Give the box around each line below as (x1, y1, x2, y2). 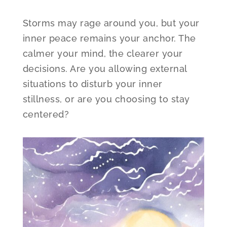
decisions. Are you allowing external (22, 63, 187, 74)
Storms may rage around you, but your (22, 17, 200, 28)
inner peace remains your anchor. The (22, 32, 196, 44)
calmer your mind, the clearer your (22, 48, 183, 59)
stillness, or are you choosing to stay (22, 93, 190, 104)
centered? (22, 108, 69, 120)
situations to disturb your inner (22, 78, 163, 89)
